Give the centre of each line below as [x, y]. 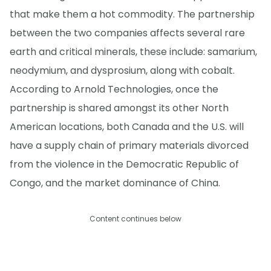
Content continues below [135, 219]
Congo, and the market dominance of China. [115, 183]
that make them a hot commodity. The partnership [132, 15]
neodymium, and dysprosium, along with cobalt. [122, 71]
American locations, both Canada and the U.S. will [127, 127]
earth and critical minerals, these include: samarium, [133, 52]
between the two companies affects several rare [127, 33]
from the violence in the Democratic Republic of [124, 165]
